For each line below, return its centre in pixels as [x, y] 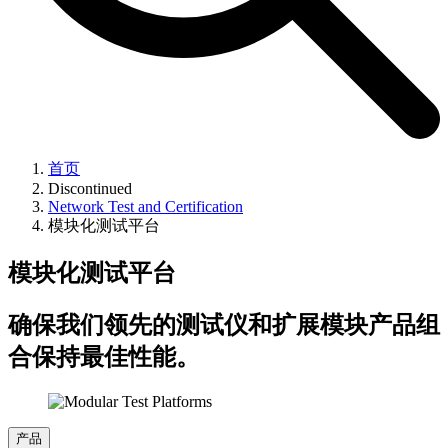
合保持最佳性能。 [104, 356]
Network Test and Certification [145, 207]
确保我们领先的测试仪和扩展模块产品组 [224, 324]
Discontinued [90, 189]
